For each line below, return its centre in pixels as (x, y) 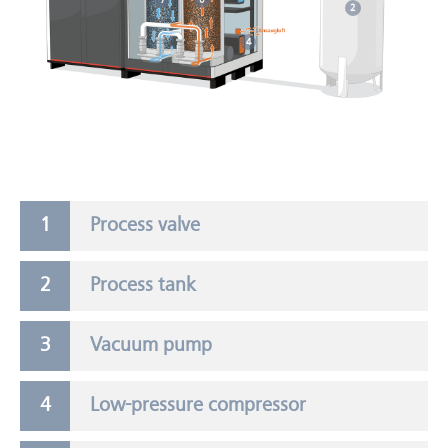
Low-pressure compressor (198, 406)
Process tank (143, 286)
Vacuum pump (151, 346)
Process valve (145, 226)
